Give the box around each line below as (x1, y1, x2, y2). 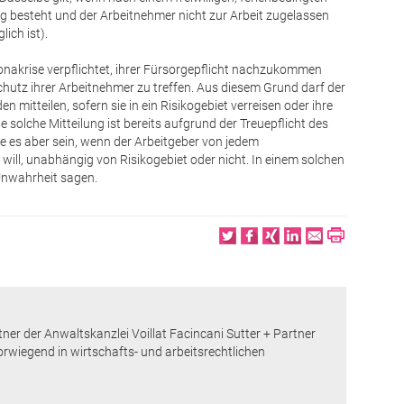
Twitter (216, 225, 304, 260)
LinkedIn (280, 225, 390, 260)
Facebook (237, 225, 362, 260)
